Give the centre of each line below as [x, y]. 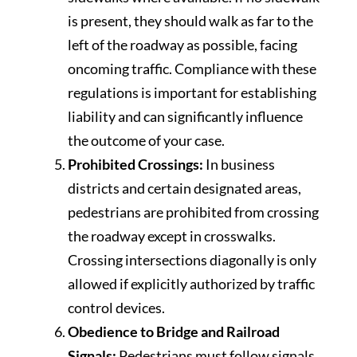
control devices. [116, 307]
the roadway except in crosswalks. [172, 235]
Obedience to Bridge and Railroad [174, 331]
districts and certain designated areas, [184, 188]
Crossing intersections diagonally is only [192, 259]
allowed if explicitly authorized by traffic [191, 283]
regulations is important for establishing [192, 92]
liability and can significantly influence [185, 116]
